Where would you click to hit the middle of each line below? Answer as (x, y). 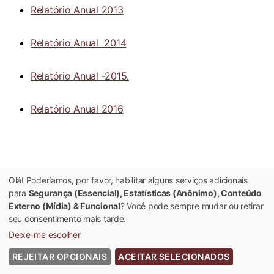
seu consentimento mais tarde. (68, 218)
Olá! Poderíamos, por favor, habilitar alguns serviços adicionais (128, 180)
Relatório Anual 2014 (79, 43)
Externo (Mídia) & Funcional (65, 206)
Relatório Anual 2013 (77, 10)
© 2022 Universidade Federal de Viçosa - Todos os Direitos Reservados (137, 256)
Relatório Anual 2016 (77, 109)
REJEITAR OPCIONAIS (59, 257)
